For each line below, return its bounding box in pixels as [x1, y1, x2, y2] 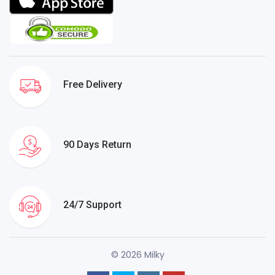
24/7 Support [63, 198, 122, 211]
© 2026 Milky [110, 249, 165, 261]
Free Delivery [63, 78, 122, 90]
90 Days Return [63, 138, 131, 150]
